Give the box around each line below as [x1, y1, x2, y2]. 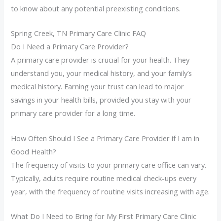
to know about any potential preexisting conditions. [11, 3, 181, 14]
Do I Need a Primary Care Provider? [11, 41, 129, 52]
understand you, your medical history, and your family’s [11, 68, 192, 78]
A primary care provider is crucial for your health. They [11, 55, 190, 65]
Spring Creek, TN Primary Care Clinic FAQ [11, 28, 147, 38]
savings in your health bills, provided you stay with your [11, 95, 192, 105]
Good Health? [11, 146, 57, 156]
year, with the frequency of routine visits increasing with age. [11, 186, 210, 196]
